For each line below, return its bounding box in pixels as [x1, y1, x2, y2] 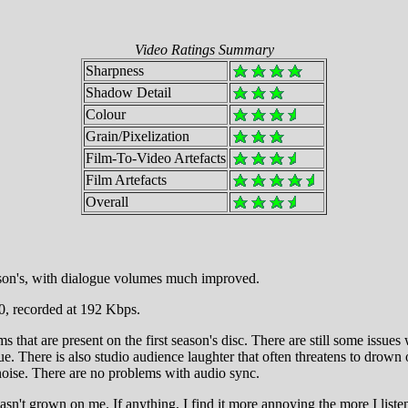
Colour [86, 107, 126, 123]
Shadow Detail [86, 85, 171, 101]
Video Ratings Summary [134, 42, 274, 58]
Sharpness [86, 63, 144, 79]
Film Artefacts [86, 172, 167, 189]
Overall [86, 194, 128, 210]
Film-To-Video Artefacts [86, 150, 226, 167]
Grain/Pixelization [86, 128, 189, 145]
